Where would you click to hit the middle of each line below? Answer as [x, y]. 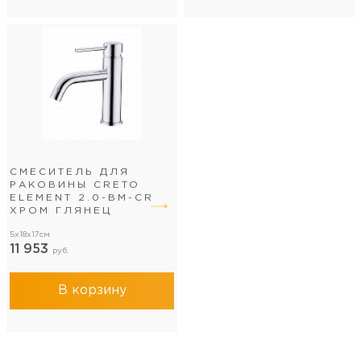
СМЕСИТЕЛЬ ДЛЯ [70, 172]
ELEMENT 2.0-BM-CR [82, 198]
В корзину [92, 290]
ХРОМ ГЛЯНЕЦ [61, 211]
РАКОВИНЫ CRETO [75, 185]
